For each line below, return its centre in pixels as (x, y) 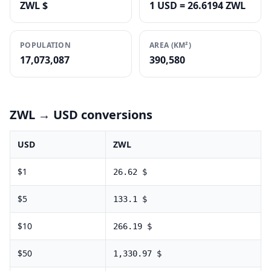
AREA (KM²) (170, 45)
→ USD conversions (94, 115)
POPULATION (45, 45)
